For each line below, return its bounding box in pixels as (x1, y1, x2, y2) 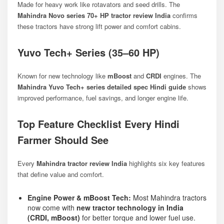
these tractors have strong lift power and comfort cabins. (17, 21, 181, 31)
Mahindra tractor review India (36, 158, 127, 168)
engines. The (161, 70, 201, 80)
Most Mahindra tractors (131, 192, 206, 202)
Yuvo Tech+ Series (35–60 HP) (17, 44, 159, 59)
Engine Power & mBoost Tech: (27, 192, 131, 202)
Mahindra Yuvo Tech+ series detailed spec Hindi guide (17, 81, 186, 91)
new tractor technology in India (76, 202, 183, 212)
